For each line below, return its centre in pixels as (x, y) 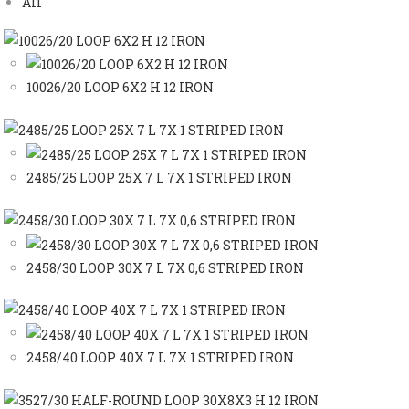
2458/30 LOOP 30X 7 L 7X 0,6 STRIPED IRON (166, 267)
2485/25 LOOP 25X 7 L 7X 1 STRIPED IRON (160, 177)
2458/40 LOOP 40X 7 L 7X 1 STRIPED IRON (161, 358)
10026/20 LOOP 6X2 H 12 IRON (121, 88)
